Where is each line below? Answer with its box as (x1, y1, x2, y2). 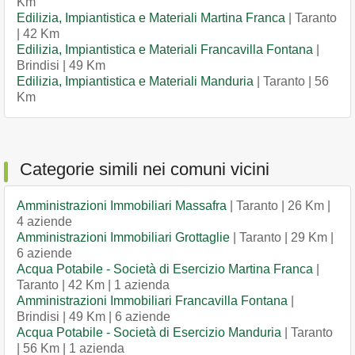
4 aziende (17, 215, 72, 228)
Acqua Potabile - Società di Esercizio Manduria (17, 326, 281, 339)
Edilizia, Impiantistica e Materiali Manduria (17, 74, 254, 88)
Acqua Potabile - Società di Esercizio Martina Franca (17, 262, 313, 276)
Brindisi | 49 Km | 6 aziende (17, 310, 170, 323)
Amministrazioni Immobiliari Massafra (17, 199, 227, 212)
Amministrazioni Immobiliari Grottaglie (17, 231, 230, 244)
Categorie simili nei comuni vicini (20, 159, 269, 179)
